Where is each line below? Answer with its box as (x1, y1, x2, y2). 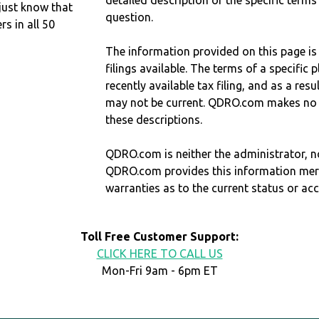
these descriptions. (105, 113, 203, 127)
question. (105, 11, 154, 24)
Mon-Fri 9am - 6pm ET (101, 264, 218, 278)
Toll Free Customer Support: (80, 230, 239, 244)
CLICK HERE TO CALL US (96, 247, 223, 261)
